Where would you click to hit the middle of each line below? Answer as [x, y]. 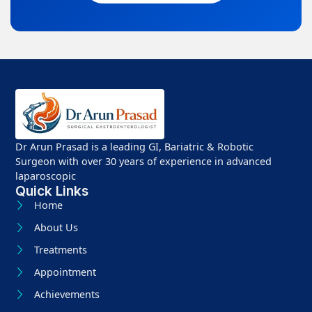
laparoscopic [46, 175]
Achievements [67, 294]
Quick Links [52, 190]
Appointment [65, 272]
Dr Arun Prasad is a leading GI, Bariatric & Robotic [135, 146]
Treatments [60, 249]
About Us [56, 227]
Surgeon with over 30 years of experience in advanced [144, 161]
